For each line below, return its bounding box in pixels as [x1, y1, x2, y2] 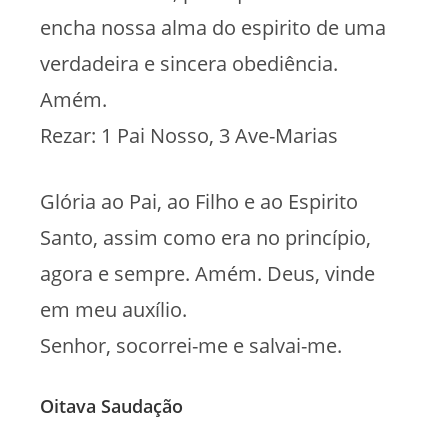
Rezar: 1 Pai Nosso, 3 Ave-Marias [40, 121, 338, 149]
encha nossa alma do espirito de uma [40, 13, 386, 41]
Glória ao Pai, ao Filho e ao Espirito [40, 187, 358, 215]
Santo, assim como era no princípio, [40, 223, 371, 251]
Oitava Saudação [40, 393, 183, 418]
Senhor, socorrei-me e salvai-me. [40, 331, 342, 359]
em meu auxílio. [40, 295, 187, 323]
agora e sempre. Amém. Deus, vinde [40, 259, 375, 287]
